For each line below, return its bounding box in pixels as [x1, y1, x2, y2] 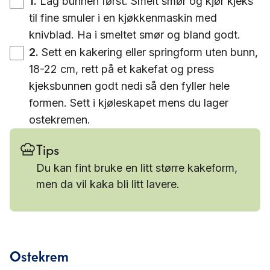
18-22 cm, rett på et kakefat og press [29, 63, 214, 75]
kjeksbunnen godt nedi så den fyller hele [29, 80, 230, 92]
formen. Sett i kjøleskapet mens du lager [29, 96, 228, 109]
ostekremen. [29, 113, 90, 126]
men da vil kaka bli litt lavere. [36, 178, 180, 190]
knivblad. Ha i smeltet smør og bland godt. [29, 28, 240, 41]
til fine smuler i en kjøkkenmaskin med [29, 11, 217, 24]
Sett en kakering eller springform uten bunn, [42, 46, 258, 58]
